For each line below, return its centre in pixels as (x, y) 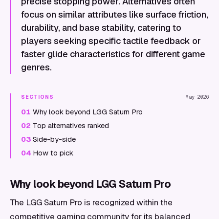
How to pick (53, 153)
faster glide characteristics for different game (113, 54)
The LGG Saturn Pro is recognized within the (91, 202)
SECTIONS (38, 97)
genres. (36, 67)
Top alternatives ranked (71, 125)
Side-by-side (54, 139)
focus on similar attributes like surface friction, (115, 14)
